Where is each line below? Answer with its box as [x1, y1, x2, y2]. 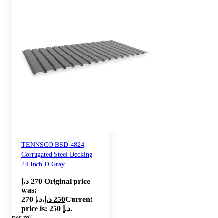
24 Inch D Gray [21, 160, 65, 168]
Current [65, 195, 92, 204]
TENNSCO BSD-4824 [21, 141, 84, 149]
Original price [44, 177, 90, 186]
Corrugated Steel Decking [21, 150, 92, 159]
